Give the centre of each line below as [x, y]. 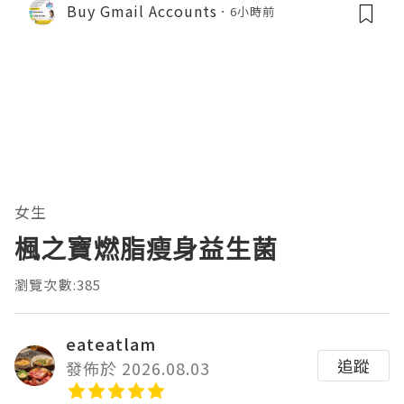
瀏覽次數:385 [58, 284]
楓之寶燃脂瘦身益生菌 [146, 248]
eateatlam [111, 343]
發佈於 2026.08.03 [138, 367]
